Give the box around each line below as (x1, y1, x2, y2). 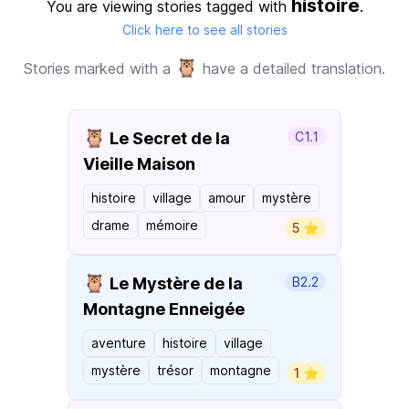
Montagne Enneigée (83, 299, 245, 319)
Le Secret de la (106, 129, 230, 148)
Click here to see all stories (121, 22, 288, 37)
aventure (91, 335, 146, 351)
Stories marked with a (24, 59, 175, 78)
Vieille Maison (83, 154, 195, 173)
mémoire (146, 217, 198, 233)
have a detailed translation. (198, 59, 385, 78)
